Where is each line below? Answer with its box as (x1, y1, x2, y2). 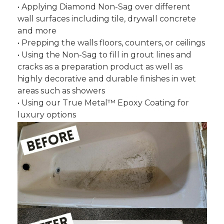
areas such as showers (17, 86, 105, 95)
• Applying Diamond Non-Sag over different (17, 2, 190, 11)
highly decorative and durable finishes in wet (17, 74, 196, 83)
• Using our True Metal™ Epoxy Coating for (17, 98, 189, 107)
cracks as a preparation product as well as (17, 62, 182, 71)
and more (17, 26, 56, 35)
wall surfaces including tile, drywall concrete (17, 14, 196, 23)
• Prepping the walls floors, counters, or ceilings (17, 38, 207, 47)
